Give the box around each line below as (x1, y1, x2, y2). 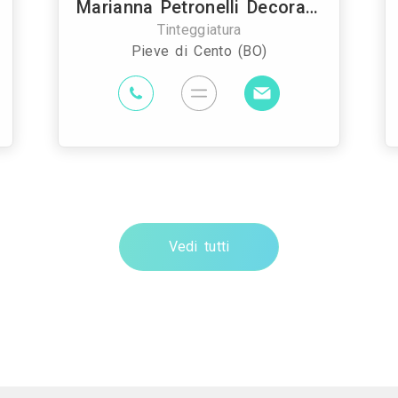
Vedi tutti (168, 238, 230, 255)
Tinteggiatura (156, 21, 242, 38)
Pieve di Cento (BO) (131, 43, 267, 60)
